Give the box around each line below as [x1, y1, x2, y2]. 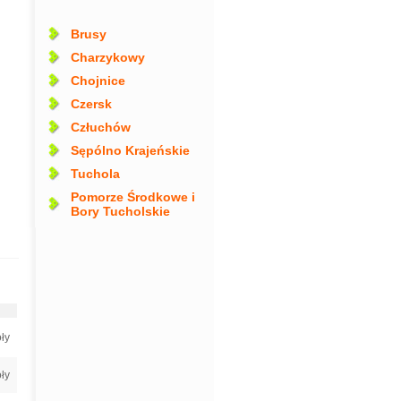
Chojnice [70, 73, 125, 88]
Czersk [70, 97, 112, 111]
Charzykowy [70, 50, 145, 64]
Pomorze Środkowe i [70, 190, 195, 204]
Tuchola [70, 166, 120, 181]
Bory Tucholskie [70, 204, 170, 218]
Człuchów [70, 120, 131, 134]
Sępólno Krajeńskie [70, 143, 190, 158]
